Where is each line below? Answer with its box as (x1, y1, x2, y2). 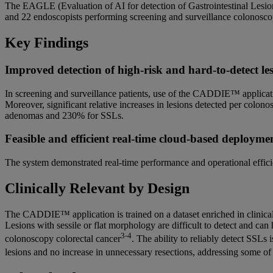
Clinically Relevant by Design (5, 180, 190, 196)
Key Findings (5, 34, 88, 51)
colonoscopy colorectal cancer (5, 233, 121, 244)
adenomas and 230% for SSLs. (5, 110, 124, 121)
